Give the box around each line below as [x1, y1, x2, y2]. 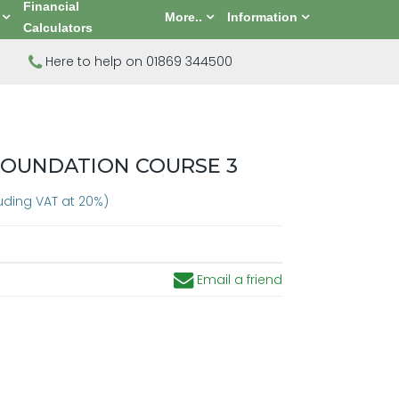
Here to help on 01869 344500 [42, 53, 233, 70]
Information [226, 10, 297, 24]
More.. [164, 10, 202, 24]
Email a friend [192, 271, 282, 289]
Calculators [23, 20, 94, 35]
